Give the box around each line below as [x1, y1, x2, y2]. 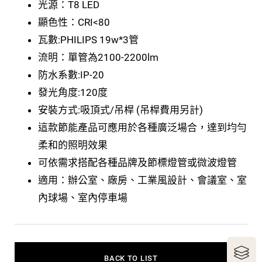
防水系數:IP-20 [38, 69, 104, 81]
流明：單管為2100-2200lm [38, 51, 158, 64]
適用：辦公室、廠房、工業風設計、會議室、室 [38, 174, 247, 187]
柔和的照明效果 [38, 139, 108, 151]
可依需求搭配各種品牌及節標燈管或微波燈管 [38, 157, 237, 169]
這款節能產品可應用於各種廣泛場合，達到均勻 [38, 122, 247, 134]
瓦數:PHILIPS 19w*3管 [38, 34, 139, 46]
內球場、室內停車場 [38, 192, 127, 204]
